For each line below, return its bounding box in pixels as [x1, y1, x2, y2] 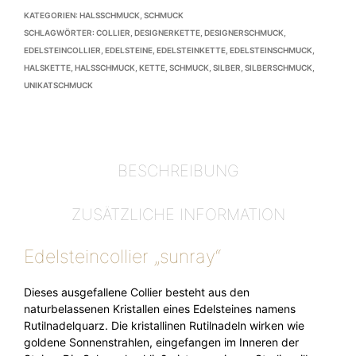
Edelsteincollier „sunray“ [24, 246, 221, 268]
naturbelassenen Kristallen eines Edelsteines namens [24, 302, 296, 316]
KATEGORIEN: [24, 10, 79, 20]
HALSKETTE [24, 63, 71, 72]
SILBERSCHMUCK [245, 63, 312, 72]
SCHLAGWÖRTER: [24, 28, 96, 37]
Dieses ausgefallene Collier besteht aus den [24, 285, 250, 300]
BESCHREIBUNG [117, 161, 239, 180]
